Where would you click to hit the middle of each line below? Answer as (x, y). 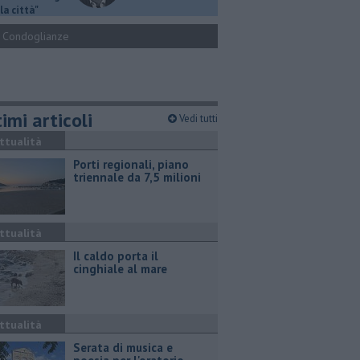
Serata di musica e (123, 348)
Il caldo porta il (116, 256)
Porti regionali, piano (131, 164)
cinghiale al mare (120, 269)
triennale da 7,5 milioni (137, 177)
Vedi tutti (197, 119)
